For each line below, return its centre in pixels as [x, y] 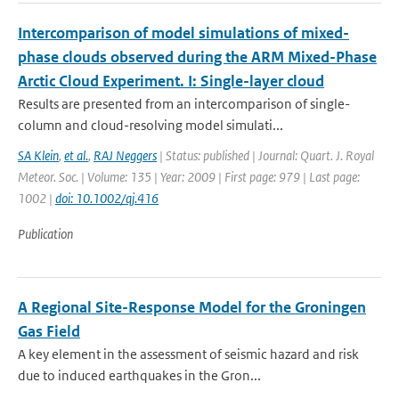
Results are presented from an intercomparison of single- [184, 104]
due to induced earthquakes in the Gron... [139, 375]
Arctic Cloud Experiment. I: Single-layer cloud [171, 81]
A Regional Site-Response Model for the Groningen [192, 307]
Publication [45, 234]
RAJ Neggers [125, 155]
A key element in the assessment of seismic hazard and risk [188, 354]
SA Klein [38, 155]
